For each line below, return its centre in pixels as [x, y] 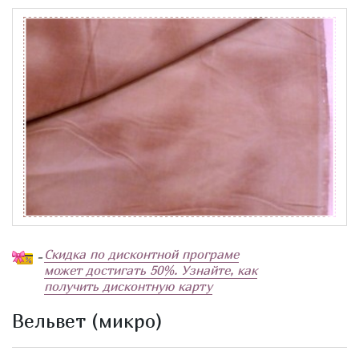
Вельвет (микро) [87, 320]
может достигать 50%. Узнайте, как [151, 270]
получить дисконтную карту [128, 286]
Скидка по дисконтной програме [141, 254]
